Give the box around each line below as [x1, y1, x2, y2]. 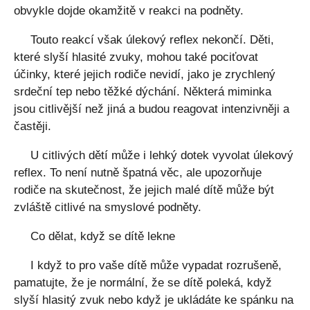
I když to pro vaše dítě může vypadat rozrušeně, [30, 259, 282, 272]
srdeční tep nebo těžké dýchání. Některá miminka [14, 85, 271, 98]
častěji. [14, 120, 51, 133]
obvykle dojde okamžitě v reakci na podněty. [14, 4, 244, 17]
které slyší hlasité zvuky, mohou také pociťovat [14, 51, 258, 64]
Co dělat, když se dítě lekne [30, 230, 175, 243]
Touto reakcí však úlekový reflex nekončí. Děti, [30, 33, 274, 46]
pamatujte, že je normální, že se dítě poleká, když [14, 276, 272, 289]
